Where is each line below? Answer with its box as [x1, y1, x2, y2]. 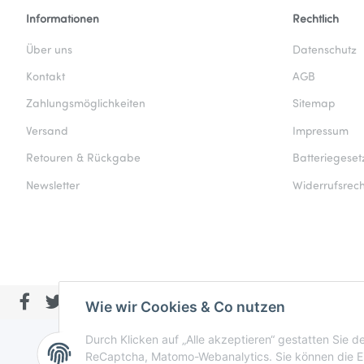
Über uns [26, 44, 72, 57]
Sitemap [292, 98, 335, 111]
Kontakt [26, 71, 65, 84]
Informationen [26, 13, 99, 26]
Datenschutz [292, 44, 357, 57]
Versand [26, 125, 68, 138]
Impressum [292, 125, 349, 138]
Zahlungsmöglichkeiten [26, 98, 145, 111]
